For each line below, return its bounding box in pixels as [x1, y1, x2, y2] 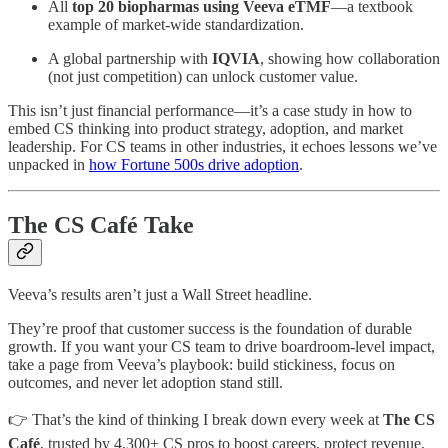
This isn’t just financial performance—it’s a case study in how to [8, 102, 412, 120]
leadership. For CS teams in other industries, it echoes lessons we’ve [8, 138, 437, 156]
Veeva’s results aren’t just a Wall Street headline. [8, 286, 312, 304]
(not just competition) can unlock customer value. [48, 68, 358, 86]
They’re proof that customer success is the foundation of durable [8, 320, 412, 338]
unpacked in [8, 156, 89, 174]
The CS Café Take [8, 212, 194, 239]
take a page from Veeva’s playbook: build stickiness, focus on [8, 356, 395, 374]
